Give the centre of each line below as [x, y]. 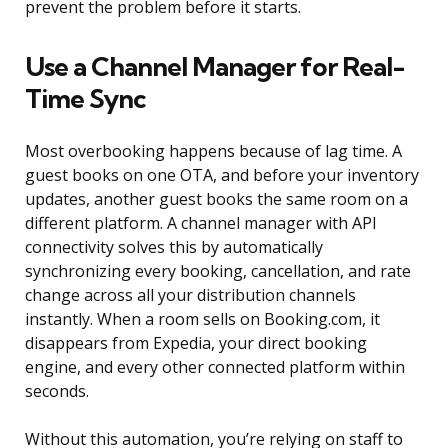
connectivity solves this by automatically [174, 247]
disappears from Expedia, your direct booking [196, 343]
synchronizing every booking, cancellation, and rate [218, 271]
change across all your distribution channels [190, 295]
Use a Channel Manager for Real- [215, 67]
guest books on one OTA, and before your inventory [222, 175]
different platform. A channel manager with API [201, 223]
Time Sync [85, 99]
